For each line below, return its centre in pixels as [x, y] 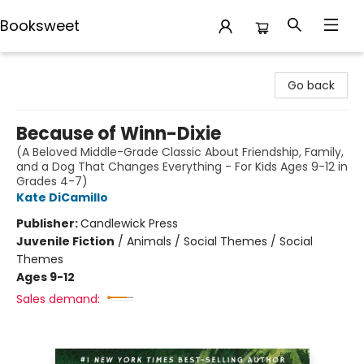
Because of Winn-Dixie [119, 134]
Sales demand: [58, 299]
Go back [311, 85]
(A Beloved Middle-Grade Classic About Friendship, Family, [180, 152]
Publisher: [48, 223]
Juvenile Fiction [65, 241]
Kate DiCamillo [62, 197]
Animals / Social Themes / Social [220, 241]
